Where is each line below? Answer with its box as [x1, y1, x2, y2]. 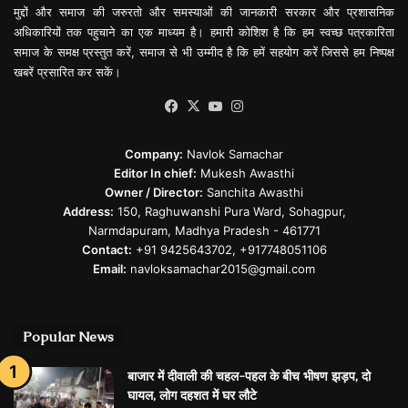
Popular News [23, 328, 114, 346]
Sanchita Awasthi [203, 185, 303, 200]
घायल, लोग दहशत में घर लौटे [127, 387, 257, 404]
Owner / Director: [105, 185, 203, 200]
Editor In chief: [114, 166, 197, 181]
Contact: [81, 242, 132, 258]
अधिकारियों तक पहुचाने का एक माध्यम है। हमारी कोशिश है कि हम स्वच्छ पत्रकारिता [14, 25, 394, 40]
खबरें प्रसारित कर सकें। [14, 65, 121, 80]
